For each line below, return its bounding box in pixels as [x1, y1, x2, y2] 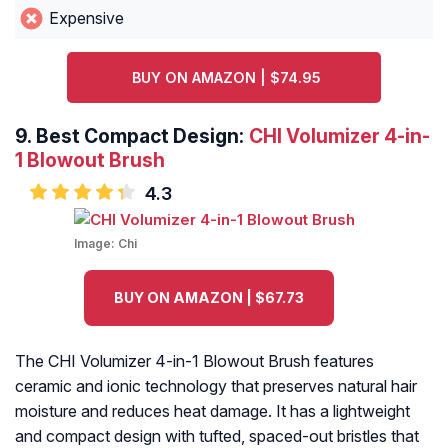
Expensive [48, 8, 124, 29]
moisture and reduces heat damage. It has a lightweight [15, 401, 410, 422]
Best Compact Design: [36, 124, 244, 149]
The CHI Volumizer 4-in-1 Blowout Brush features [15, 351, 374, 372]
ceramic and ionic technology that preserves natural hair [15, 376, 417, 397]
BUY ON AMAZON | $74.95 [132, 69, 322, 87]
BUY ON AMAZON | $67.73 [114, 289, 304, 307]
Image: [74, 236, 118, 252]
